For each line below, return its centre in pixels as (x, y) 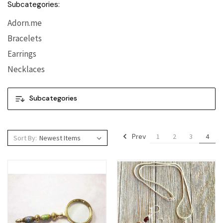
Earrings (22, 54)
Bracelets (25, 38)
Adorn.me (25, 23)
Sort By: (25, 138)
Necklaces (26, 69)
